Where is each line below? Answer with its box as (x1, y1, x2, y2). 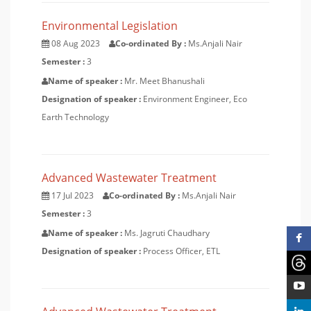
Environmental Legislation (42, 18, 178, 33)
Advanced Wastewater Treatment (42, 170, 217, 185)
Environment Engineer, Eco (143, 93, 247, 105)
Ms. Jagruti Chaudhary (124, 227, 210, 239)
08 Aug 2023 (51, 37, 100, 49)
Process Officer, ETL (143, 245, 220, 257)
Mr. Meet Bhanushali (124, 75, 205, 87)
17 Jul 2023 (51, 190, 94, 201)
